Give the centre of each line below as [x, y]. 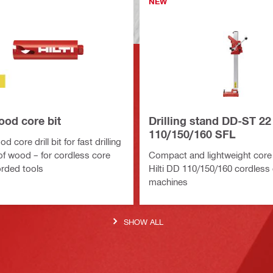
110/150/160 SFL [192, 134]
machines [168, 181]
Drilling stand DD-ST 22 [210, 120]
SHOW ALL [144, 221]
